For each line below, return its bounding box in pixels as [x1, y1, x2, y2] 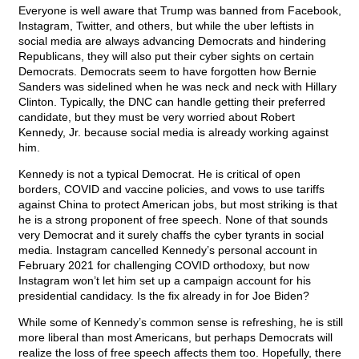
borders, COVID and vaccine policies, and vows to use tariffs [18, 183, 325, 196]
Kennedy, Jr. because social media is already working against [18, 126, 329, 139]
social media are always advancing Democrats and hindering [18, 34, 326, 48]
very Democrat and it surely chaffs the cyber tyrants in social [18, 228, 324, 242]
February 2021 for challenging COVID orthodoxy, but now [18, 259, 309, 272]
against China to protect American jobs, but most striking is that [18, 198, 337, 212]
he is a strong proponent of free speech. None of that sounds [18, 213, 328, 227]
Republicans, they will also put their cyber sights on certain [18, 50, 314, 63]
